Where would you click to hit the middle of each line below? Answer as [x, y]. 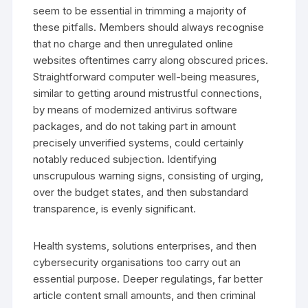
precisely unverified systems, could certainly [139, 142]
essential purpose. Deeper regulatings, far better [148, 278]
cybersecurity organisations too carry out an [137, 262]
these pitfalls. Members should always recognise [149, 27]
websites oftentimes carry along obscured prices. [151, 60]
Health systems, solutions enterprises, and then [145, 245]
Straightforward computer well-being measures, [146, 76]
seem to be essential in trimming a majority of [140, 10]
